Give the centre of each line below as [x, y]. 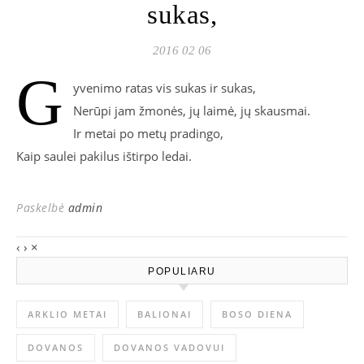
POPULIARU [182, 271]
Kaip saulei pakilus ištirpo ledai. [104, 156]
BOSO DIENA [257, 314]
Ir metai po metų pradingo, [148, 133]
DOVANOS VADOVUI [169, 347]
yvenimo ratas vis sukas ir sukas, [165, 88]
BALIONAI [165, 314]
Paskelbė [42, 208]
